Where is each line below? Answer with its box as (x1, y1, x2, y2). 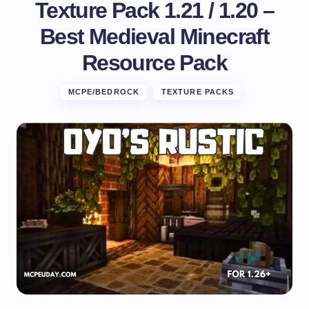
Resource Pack (81, 50, 228, 75)
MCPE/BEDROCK (68, 88, 139, 96)
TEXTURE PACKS (161, 88, 235, 96)
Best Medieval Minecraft (39, 24, 270, 49)
